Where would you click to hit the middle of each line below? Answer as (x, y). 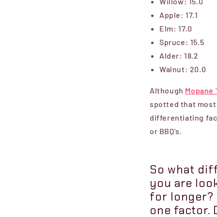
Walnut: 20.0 (183, 69)
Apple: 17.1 (179, 15)
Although (168, 90)
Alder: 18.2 (179, 55)
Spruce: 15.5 (182, 42)
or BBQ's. (166, 131)
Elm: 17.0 (176, 28)
